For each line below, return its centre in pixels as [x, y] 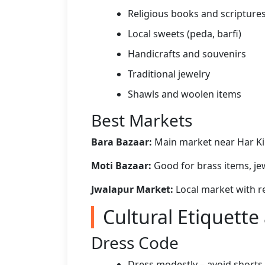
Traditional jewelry [169, 74]
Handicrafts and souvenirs [187, 54]
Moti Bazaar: [121, 166]
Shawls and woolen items [185, 94]
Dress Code [135, 243]
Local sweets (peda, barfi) [185, 34]
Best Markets [142, 120]
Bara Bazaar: [122, 142]
